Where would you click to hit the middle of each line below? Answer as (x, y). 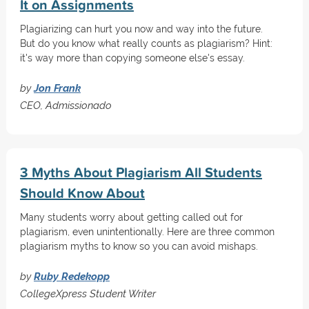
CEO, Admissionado (66, 105)
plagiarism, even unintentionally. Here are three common (147, 232)
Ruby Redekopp (71, 276)
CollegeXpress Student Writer (88, 293)
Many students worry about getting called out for (131, 217)
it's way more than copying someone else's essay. (132, 58)
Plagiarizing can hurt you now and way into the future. (141, 29)
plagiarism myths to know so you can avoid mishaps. (139, 246)
